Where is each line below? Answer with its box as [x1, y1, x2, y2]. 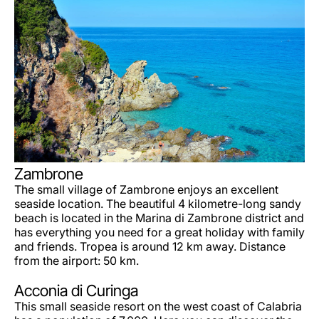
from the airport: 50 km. [14, 253, 139, 268]
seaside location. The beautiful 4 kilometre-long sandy [14, 197, 301, 211]
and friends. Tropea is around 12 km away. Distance [14, 239, 286, 254]
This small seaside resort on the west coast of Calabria [14, 299, 302, 314]
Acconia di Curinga [14, 281, 138, 300]
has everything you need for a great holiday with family [14, 225, 305, 240]
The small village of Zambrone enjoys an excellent [14, 182, 278, 197]
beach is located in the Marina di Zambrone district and [14, 211, 304, 226]
